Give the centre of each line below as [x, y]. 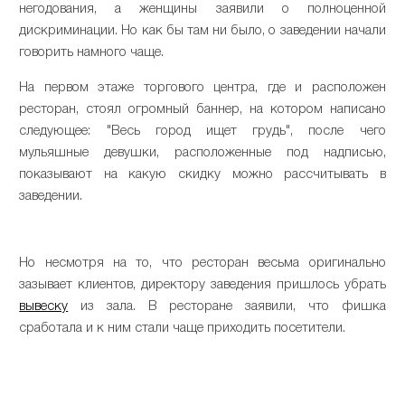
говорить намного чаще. [92, 52]
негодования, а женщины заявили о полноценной [202, 9]
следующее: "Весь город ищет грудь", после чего [202, 131]
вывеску [44, 306]
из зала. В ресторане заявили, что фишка [227, 306]
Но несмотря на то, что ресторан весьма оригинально [202, 263]
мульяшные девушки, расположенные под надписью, [202, 152]
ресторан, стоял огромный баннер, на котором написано [202, 109]
